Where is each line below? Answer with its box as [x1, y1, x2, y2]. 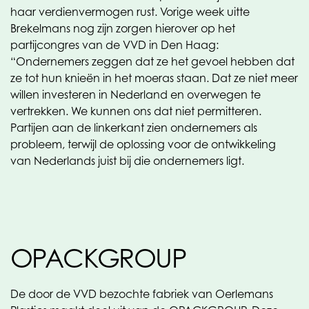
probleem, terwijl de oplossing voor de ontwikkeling [10, 137, 276, 151]
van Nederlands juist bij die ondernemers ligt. [10, 154, 244, 168]
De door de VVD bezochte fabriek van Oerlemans [10, 287, 273, 301]
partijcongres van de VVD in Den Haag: [10, 38, 219, 52]
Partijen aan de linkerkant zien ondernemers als [10, 121, 257, 134]
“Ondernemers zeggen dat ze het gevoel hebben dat [10, 54, 295, 68]
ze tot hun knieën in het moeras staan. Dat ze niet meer [10, 71, 298, 85]
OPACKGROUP [10, 242, 186, 274]
